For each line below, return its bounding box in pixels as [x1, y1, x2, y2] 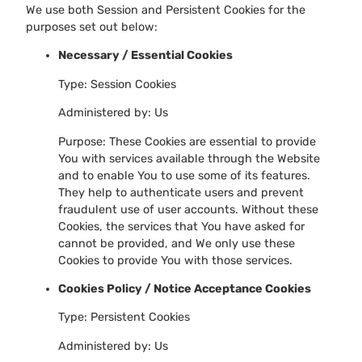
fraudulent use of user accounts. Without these [58, 202, 318, 217]
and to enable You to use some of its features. [58, 168, 310, 183]
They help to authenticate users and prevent [58, 185, 304, 200]
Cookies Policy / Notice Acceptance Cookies [58, 282, 311, 297]
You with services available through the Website [58, 151, 320, 166]
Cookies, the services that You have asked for [58, 219, 305, 234]
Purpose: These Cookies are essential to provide [58, 134, 316, 149]
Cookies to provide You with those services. [58, 253, 293, 267]
